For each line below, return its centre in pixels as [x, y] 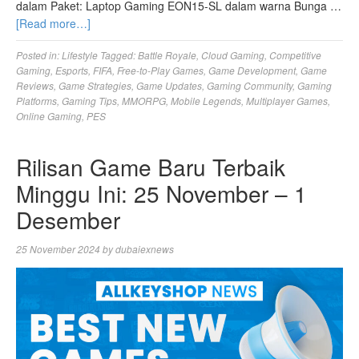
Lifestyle [80, 54]
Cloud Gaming [233, 54]
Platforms [36, 100]
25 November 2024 [58, 248]
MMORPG [144, 100]
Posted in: [39, 54]
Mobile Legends [206, 100]
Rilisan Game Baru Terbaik [151, 166]
